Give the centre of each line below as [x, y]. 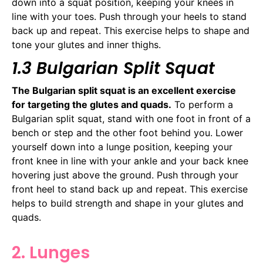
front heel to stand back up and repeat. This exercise [130, 189]
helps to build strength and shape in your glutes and [128, 203]
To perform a [202, 104]
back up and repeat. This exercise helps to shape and [131, 30]
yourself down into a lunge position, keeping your [122, 147]
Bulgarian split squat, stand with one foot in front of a [131, 119]
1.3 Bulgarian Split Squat [113, 68]
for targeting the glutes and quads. [92, 104]
